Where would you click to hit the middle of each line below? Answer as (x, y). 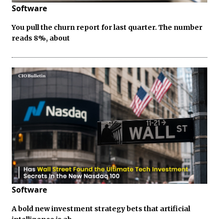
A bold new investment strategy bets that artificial (101, 208)
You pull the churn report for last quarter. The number (107, 27)
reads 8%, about (41, 38)
